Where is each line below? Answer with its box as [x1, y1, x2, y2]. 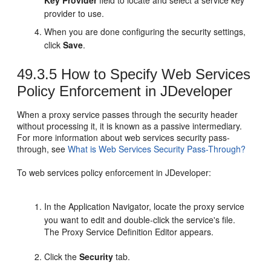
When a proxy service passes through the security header [17, 108, 238, 120]
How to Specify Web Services [57, 65, 251, 82]
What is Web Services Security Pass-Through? [68, 142, 246, 155]
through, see [17, 142, 68, 155]
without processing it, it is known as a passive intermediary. [17, 119, 243, 132]
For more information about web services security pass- [17, 131, 230, 143]
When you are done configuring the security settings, [44, 25, 246, 38]
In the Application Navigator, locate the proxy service [44, 200, 245, 212]
